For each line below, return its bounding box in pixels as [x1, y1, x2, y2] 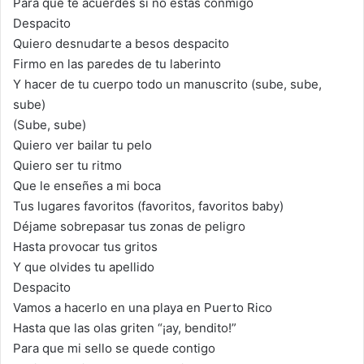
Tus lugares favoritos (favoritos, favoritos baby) [13, 197, 284, 214]
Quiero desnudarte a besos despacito [13, 35, 229, 51]
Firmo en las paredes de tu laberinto [13, 55, 221, 71]
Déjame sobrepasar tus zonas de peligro [13, 218, 245, 234]
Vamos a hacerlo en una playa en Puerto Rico [13, 299, 272, 315]
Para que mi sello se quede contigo [13, 340, 215, 356]
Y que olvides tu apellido [13, 258, 154, 275]
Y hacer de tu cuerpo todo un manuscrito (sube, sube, [13, 76, 322, 92]
